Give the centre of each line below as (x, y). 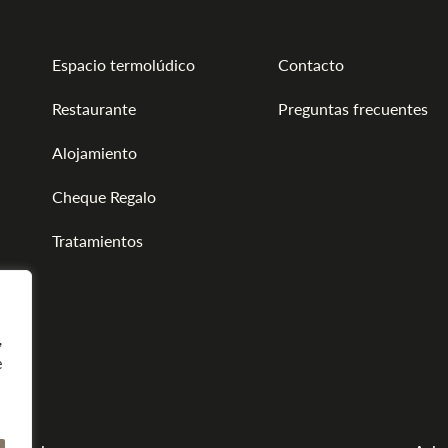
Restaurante (94, 108)
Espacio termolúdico (124, 64)
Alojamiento (95, 152)
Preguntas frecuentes (352, 108)
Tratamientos (98, 240)
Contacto (310, 64)
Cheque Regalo (104, 196)
